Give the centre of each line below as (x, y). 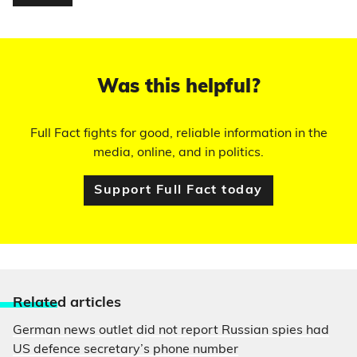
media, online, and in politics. (178, 153)
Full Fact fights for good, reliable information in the (178, 133)
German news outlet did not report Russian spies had (171, 330)
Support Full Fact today (178, 190)
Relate (35, 303)
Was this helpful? (178, 87)
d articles (89, 303)
